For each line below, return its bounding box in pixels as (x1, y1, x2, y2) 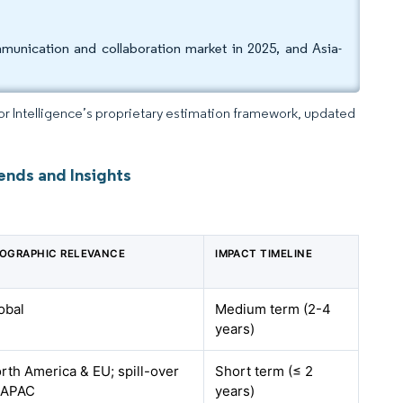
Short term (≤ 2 (215, 363, 314, 380)
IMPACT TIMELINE (215, 247, 313, 260)
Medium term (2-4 (215, 300, 332, 318)
